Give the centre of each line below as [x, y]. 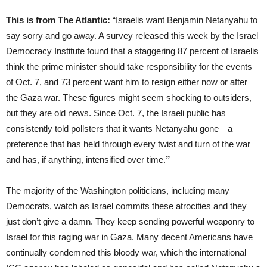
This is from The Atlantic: [58, 20]
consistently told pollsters [55, 128]
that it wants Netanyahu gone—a [169, 128]
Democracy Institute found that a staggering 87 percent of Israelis [132, 51]
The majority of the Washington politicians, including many [118, 190]
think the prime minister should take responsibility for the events [129, 66]
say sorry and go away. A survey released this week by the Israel [132, 35]
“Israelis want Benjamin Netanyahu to [184, 20]
